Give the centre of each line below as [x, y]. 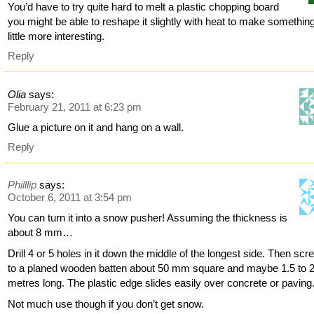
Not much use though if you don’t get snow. [106, 304]
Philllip [22, 185]
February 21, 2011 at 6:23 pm [75, 107]
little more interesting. [56, 36]
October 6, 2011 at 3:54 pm [70, 198]
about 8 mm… [41, 233]
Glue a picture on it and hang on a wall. [96, 127]
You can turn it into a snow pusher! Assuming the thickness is [148, 218]
